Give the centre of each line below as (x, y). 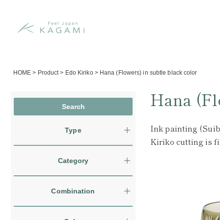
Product (48, 73)
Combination (73, 191)
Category (73, 161)
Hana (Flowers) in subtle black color (148, 73)
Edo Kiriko (79, 73)
